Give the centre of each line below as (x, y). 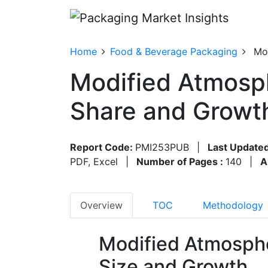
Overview (101, 205)
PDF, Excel (94, 161)
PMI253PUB (162, 147)
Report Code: (103, 147)
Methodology (233, 205)
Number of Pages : (181, 161)
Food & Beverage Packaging (174, 51)
